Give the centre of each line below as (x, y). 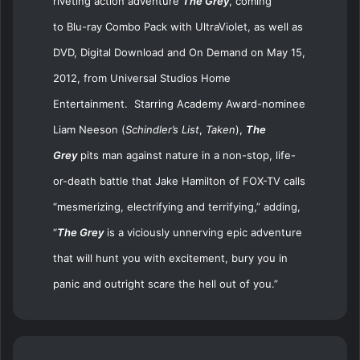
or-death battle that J (107, 180)
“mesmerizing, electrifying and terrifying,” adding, (177, 206)
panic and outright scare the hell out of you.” (166, 283)
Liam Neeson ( (89, 129)
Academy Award (217, 103)
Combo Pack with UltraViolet (175, 26)
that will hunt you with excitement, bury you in (170, 258)
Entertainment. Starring (115, 103)
